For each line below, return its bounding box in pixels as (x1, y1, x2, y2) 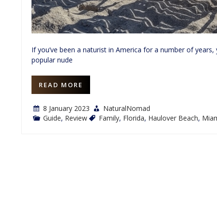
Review (65, 113, 87, 123)
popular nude (31, 55, 73, 64)
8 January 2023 (43, 103, 90, 113)
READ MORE (39, 80, 83, 89)
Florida (123, 113, 144, 123)
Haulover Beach (148, 113, 198, 123)
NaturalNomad (103, 103, 150, 113)
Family (99, 113, 119, 123)
